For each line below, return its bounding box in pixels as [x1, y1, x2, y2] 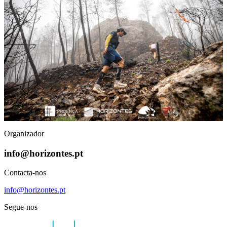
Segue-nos [4, 203, 37, 212]
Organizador [4, 129, 44, 138]
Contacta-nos [4, 168, 46, 177]
